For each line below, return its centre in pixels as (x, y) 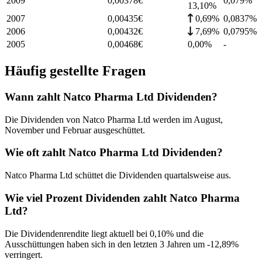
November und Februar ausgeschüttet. (75, 130)
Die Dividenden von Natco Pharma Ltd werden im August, (114, 119)
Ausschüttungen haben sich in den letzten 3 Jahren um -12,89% (122, 244)
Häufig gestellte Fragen (75, 71)
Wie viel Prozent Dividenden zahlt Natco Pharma (122, 198)
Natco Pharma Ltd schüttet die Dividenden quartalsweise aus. (118, 175)
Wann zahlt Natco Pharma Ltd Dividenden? (111, 96)
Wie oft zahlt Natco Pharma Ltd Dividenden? (114, 153)
